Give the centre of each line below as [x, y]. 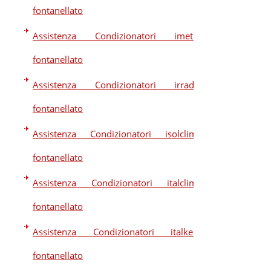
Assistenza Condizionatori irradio [117, 85]
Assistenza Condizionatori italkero [117, 232]
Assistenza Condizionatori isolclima [117, 134]
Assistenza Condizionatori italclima [117, 183]
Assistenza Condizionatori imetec [117, 36]
